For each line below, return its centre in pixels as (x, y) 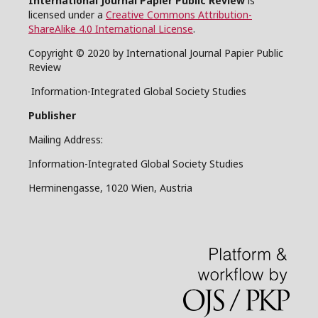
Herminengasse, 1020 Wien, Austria (110, 188)
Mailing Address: (66, 140)
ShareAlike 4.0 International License (111, 29)
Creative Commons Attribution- (179, 15)
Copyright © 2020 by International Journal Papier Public (156, 53)
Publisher (52, 116)
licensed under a (67, 15)
